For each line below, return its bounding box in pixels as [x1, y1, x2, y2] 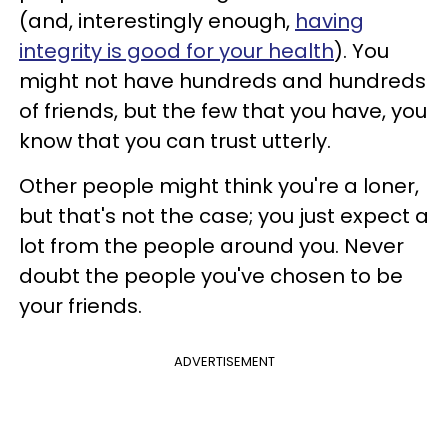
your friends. [19, 291, 142, 320]
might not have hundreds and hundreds [19, 66, 426, 95]
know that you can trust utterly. [19, 126, 336, 155]
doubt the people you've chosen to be [19, 261, 403, 290]
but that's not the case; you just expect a [19, 201, 429, 230]
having [295, 6, 364, 35]
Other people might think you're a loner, [19, 171, 419, 200]
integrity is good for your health [19, 36, 334, 65]
